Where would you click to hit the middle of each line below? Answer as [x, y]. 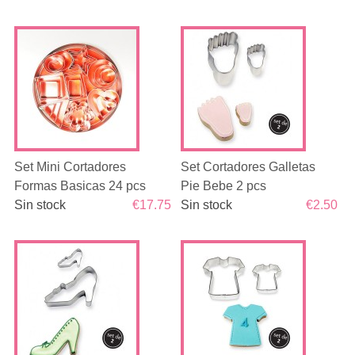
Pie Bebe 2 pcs [224, 186]
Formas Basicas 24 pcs [80, 186]
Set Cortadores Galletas [248, 167]
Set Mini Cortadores [70, 167]
